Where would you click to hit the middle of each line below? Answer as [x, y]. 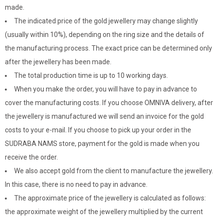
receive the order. [31, 157]
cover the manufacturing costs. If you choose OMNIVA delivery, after [109, 102]
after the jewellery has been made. [58, 62]
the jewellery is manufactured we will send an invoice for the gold [104, 116]
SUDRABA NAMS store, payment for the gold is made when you [102, 143]
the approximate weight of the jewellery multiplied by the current [104, 211]
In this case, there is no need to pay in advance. [76, 184]
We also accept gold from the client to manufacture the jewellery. [114, 171]
